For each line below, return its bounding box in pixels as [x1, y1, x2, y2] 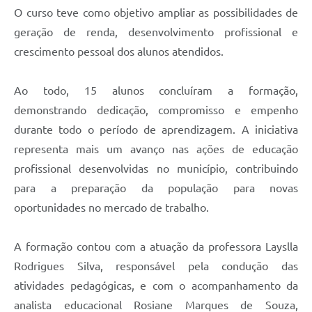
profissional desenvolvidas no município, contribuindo [14, 162, 298, 175]
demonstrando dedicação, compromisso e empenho [14, 103, 298, 116]
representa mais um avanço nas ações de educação [14, 142, 298, 155]
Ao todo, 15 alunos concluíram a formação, [14, 84, 298, 97]
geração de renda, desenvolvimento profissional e [14, 25, 298, 38]
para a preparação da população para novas [14, 181, 298, 194]
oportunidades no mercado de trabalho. [14, 201, 209, 214]
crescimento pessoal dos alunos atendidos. [14, 45, 224, 58]
